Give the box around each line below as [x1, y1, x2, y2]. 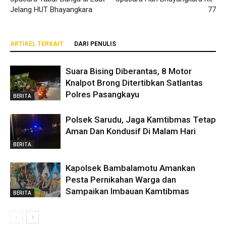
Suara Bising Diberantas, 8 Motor [66, 66, 192, 77]
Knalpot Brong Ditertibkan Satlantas [66, 78, 203, 88]
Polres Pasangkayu [66, 89, 139, 100]
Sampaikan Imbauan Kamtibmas [66, 186, 189, 197]
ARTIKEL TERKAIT [10, 40, 64, 48]
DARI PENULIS [74, 40, 116, 48]
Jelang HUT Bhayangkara [10, 5, 92, 15]
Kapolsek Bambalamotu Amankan [66, 163, 195, 174]
